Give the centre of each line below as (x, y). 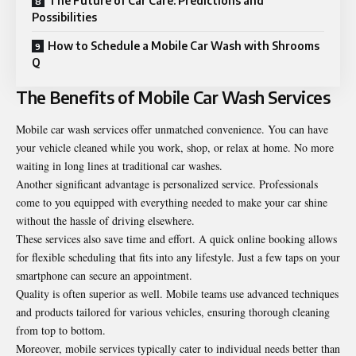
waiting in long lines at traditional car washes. (119, 165)
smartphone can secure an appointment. (104, 275)
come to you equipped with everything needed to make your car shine (172, 202)
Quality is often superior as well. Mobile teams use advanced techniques (177, 293)
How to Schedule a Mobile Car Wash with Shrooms (184, 46)
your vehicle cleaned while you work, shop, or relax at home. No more (175, 147)
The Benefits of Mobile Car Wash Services (173, 98)
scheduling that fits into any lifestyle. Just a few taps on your (203, 257)
